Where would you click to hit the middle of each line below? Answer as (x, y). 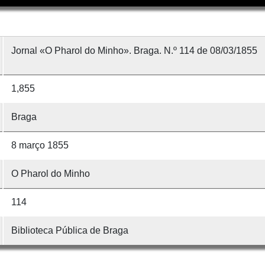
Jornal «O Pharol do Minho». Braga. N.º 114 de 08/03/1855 (134, 50)
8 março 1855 (40, 145)
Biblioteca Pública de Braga (70, 230)
